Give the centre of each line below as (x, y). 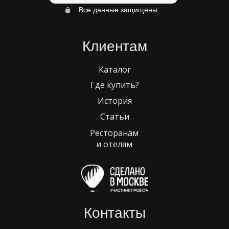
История (115, 101)
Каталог (115, 70)
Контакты (115, 213)
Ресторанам (114, 133)
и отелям (114, 144)
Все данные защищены (118, 10)
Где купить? (115, 85)
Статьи (115, 117)
